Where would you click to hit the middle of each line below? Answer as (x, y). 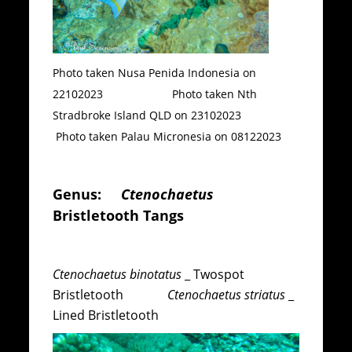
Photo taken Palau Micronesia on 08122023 (167, 136)
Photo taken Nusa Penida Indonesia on (155, 72)
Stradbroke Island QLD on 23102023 (168, 115)
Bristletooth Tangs (119, 216)
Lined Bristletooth (117, 315)
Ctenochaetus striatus (227, 294)
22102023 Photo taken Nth (155, 93)
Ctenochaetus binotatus (117, 274)
